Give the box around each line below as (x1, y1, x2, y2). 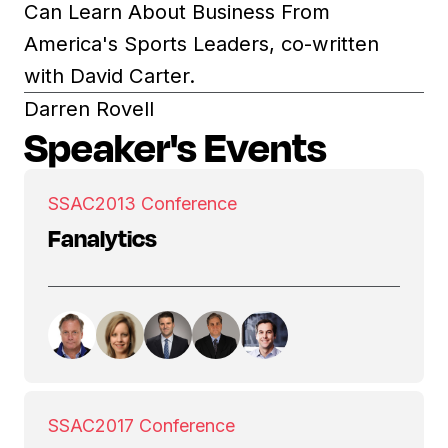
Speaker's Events (24, 122, 327, 171)
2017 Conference (95, 415, 235, 436)
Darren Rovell (24, 96, 154, 121)
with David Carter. (24, 63, 195, 88)
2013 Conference (95, 193, 237, 214)
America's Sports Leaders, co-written (24, 31, 379, 56)
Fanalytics (48, 223, 157, 253)
